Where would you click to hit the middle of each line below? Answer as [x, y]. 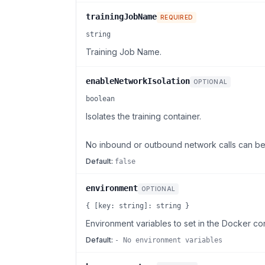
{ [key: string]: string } [138, 206]
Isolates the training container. [143, 116]
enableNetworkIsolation [138, 81]
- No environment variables [169, 240]
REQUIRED [177, 17]
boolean [100, 99]
